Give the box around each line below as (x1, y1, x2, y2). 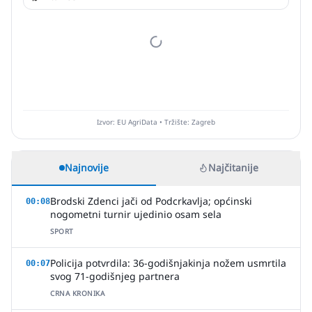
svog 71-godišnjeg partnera (50, 270, 180, 283)
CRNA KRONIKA (50, 288, 104, 298)
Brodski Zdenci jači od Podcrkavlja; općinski (50, 194, 252, 208)
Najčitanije (208, 161, 258, 174)
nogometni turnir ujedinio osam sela (50, 208, 221, 221)
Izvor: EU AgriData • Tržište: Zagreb (97, 117, 215, 127)
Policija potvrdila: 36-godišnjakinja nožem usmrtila (50, 256, 286, 270)
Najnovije (65, 161, 109, 174)
